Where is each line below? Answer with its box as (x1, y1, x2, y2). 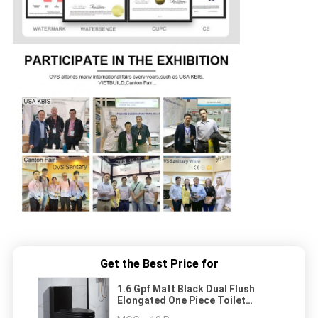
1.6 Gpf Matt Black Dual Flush (117, 283, 255, 295)
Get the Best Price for (99, 256, 219, 270)
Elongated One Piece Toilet (117, 294, 246, 306)
